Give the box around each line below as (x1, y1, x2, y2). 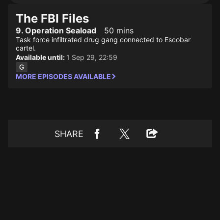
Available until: (16, 53, 66, 61)
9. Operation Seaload (16, 26, 96, 35)
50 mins (104, 26, 134, 35)
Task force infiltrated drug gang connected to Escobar (16, 35, 191, 44)
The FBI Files (16, 11, 89, 26)
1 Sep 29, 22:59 (66, 53, 117, 61)
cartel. (16, 44, 36, 52)
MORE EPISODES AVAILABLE (16, 72, 111, 81)
